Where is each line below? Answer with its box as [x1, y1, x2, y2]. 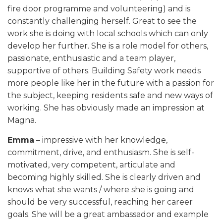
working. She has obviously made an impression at [7, 103, 205, 112]
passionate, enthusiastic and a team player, [7, 54, 175, 63]
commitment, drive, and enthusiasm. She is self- [7, 148, 194, 157]
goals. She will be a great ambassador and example [7, 210, 209, 219]
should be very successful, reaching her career [7, 197, 193, 207]
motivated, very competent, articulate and [7, 160, 175, 169]
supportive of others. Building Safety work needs [7, 66, 201, 75]
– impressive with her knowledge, [34, 135, 167, 145]
